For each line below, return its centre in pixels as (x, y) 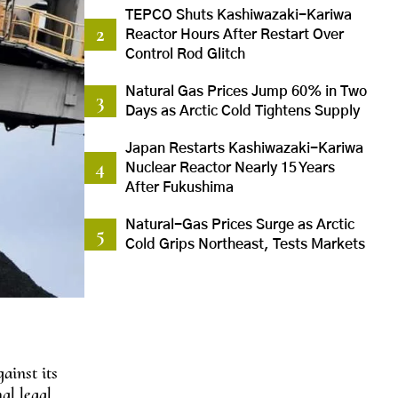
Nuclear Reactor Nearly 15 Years (230, 168)
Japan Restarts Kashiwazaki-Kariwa (244, 149)
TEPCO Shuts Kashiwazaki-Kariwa (238, 16)
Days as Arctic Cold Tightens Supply (242, 111)
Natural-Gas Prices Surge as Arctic (239, 225)
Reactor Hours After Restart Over (234, 35)
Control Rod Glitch (185, 55)
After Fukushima (179, 188)
